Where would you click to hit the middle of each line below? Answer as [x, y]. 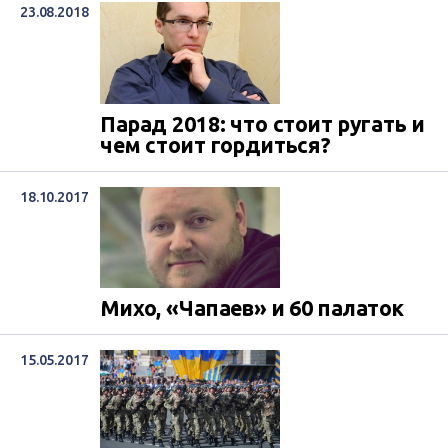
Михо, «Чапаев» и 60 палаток [252, 307]
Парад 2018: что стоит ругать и [262, 123]
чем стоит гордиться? [215, 144]
